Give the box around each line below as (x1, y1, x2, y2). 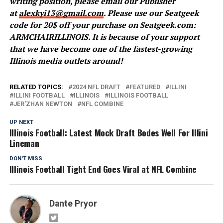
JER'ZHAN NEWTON (13, 100, 72, 108)
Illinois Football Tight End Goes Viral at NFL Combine (9, 162, 197, 176)
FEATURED (129, 83, 160, 91)
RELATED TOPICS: (9, 83, 63, 91)
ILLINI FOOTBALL (13, 92, 65, 100)
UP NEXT (9, 119, 33, 126)
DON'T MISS (9, 155, 42, 162)
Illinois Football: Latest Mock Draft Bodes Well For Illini (9, 126, 208, 139)
